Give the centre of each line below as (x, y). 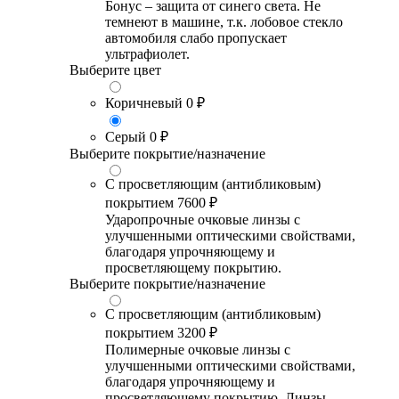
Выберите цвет (115, 69)
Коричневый (144, 102)
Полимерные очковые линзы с (198, 349)
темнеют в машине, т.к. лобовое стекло (224, 21)
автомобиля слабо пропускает (196, 37)
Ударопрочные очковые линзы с (203, 219)
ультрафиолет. (147, 53)
